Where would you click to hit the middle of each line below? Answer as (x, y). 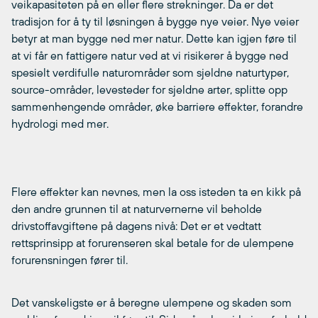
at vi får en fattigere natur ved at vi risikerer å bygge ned (150, 55)
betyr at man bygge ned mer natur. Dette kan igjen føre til (154, 38)
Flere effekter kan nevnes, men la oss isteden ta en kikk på (156, 191)
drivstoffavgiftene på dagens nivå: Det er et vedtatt (136, 225)
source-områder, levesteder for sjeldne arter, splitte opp (149, 89)
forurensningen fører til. (70, 259)
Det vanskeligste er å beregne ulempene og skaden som (152, 302)
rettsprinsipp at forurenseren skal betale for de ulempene (153, 242)
